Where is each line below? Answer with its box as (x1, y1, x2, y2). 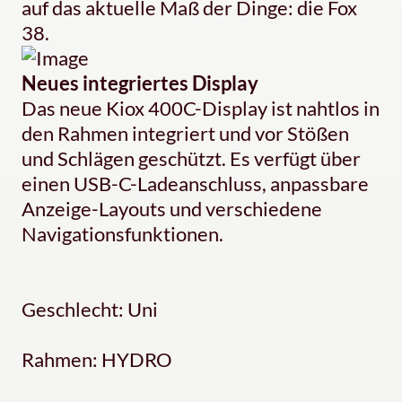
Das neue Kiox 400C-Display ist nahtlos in (22, 96, 380, 121)
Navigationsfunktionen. (22, 222, 223, 247)
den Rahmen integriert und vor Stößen (22, 121, 349, 146)
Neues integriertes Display (22, 71, 258, 96)
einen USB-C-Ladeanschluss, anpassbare (22, 171, 369, 197)
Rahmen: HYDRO (22, 347, 172, 372)
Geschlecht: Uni (22, 297, 158, 322)
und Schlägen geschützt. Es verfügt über (22, 146, 361, 171)
